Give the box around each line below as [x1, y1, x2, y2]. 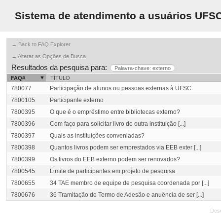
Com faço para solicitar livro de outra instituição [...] [50, 120, 185, 127]
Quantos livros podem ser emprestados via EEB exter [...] [50, 144, 201, 151]
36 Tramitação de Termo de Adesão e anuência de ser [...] [50, 191, 204, 198]
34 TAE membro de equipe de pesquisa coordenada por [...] [50, 180, 209, 186]
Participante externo [50, 97, 104, 104]
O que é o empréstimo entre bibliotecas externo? [50, 109, 180, 115]
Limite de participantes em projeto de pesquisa [50, 168, 175, 175]
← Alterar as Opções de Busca [11, 53, 86, 59]
